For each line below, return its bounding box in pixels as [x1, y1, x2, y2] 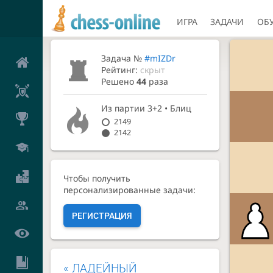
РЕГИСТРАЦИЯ [71, 210, 132, 221]
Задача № [101, 52, 145, 64]
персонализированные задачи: [63, 183, 196, 196]
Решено [101, 75, 137, 87]
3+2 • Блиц [147, 102, 192, 115]
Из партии [101, 102, 148, 115]
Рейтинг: [101, 63, 141, 76]
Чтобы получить [63, 172, 130, 184]
